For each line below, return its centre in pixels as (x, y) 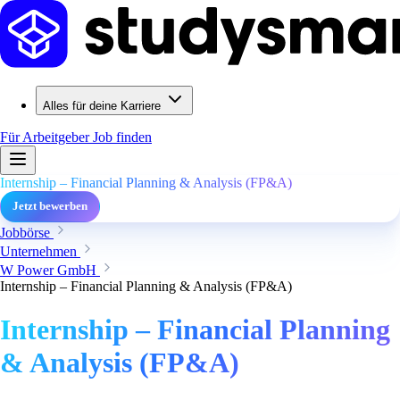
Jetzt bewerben (50, 206)
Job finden (122, 137)
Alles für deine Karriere (102, 106)
